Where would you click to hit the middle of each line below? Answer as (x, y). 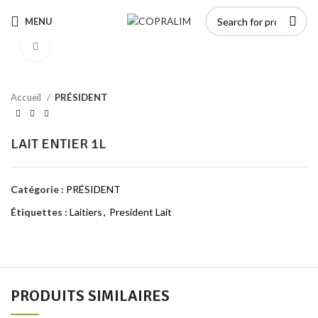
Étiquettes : (39, 212)
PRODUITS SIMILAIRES (90, 295)
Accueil (27, 97)
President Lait (141, 212)
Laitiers (86, 212)
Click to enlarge (85, 47)
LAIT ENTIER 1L (59, 143)
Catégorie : (37, 189)
